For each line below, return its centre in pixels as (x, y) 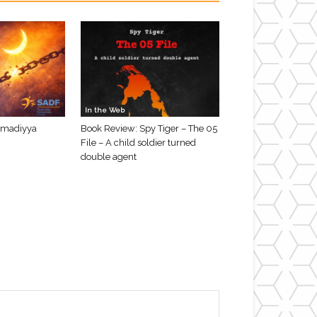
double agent (109, 156)
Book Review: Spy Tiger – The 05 (149, 128)
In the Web (105, 110)
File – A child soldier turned (138, 142)
